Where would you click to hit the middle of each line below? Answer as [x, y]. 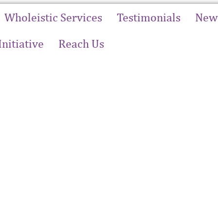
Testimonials [149, 17]
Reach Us [82, 43]
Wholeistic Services [54, 17]
